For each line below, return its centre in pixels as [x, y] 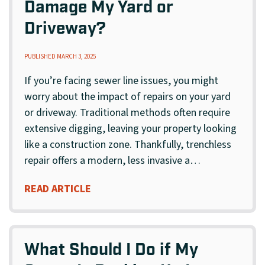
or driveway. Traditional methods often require [127, 113]
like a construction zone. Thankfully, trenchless [128, 145]
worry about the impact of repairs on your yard [127, 97]
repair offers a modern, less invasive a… [112, 161]
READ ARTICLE [58, 189]
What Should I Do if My [111, 251]
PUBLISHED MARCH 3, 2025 [60, 57]
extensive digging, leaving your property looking [130, 129]
